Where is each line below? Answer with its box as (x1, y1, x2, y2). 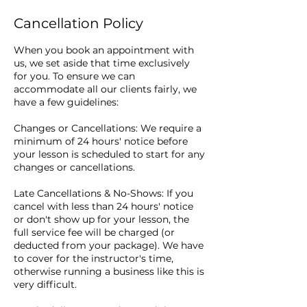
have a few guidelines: (14, 95, 119, 108)
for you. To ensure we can (14, 69, 135, 82)
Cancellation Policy (14, 14, 143, 32)
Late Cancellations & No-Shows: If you (14, 186, 193, 199)
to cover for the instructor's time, (14, 251, 173, 265)
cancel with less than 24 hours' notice (14, 199, 193, 212)
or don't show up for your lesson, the (14, 212, 189, 225)
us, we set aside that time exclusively (14, 56, 190, 69)
